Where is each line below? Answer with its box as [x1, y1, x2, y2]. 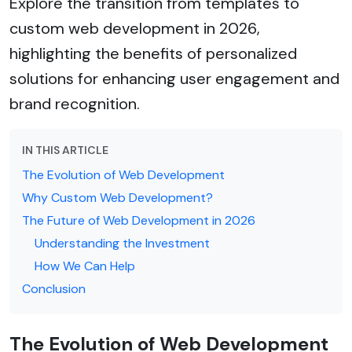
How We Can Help [35, 257, 135, 274]
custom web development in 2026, [9, 17, 260, 38]
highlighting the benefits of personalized [9, 42, 297, 64]
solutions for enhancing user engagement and [9, 68, 339, 89]
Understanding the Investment [35, 234, 210, 251]
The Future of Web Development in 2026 [22, 211, 255, 229]
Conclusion [22, 280, 86, 297]
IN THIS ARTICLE [22, 142, 108, 157]
